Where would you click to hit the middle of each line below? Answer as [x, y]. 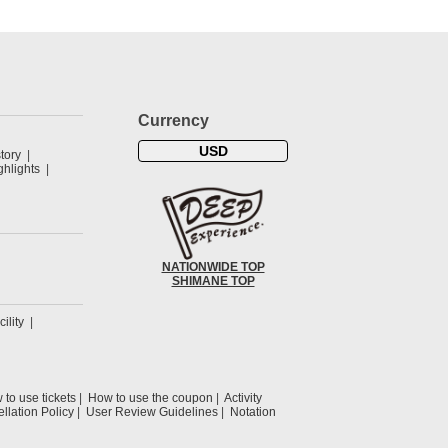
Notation [253, 412]
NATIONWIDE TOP [213, 267]
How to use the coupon [150, 398]
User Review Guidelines [152, 412]
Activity [243, 398]
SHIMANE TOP [213, 281]
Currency [173, 120]
